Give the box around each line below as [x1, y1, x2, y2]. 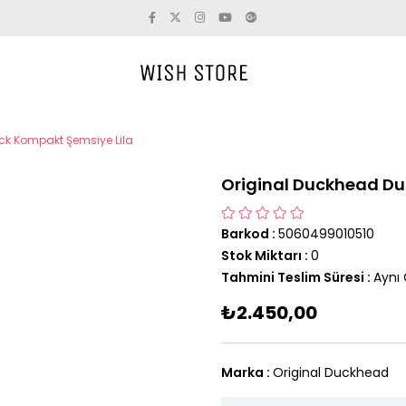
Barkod [221, 225, 269, 243]
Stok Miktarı [221, 246, 302, 265]
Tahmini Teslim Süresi [221, 268, 364, 286]
